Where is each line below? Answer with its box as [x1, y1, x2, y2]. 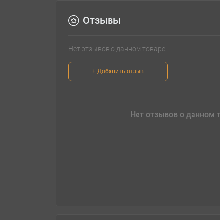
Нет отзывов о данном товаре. [68, 45, 166, 53]
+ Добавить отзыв [92, 68, 144, 75]
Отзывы [83, 14, 121, 27]
